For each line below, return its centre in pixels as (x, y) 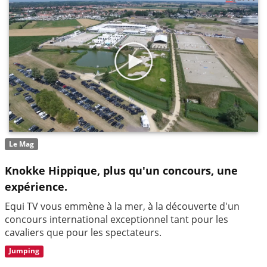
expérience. (36, 186)
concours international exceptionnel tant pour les (117, 219)
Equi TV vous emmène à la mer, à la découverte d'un (122, 206)
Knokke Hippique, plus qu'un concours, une (121, 170)
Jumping (24, 251)
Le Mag (22, 144)
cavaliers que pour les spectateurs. (83, 232)
